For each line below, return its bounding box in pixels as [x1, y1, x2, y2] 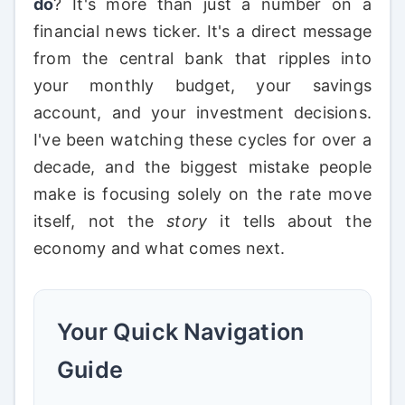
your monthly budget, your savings [33, 76, 372, 95]
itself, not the [33, 212, 167, 231]
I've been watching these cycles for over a [33, 130, 372, 149]
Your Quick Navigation [57, 318, 305, 345]
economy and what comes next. [33, 239, 286, 258]
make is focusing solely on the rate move [33, 184, 372, 203]
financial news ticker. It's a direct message [33, 22, 372, 41]
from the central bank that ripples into [33, 49, 372, 68]
